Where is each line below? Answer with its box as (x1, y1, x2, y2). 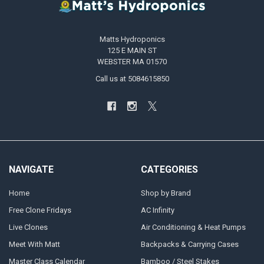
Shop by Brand (140, 188, 191, 197)
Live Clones (8, 222, 48, 232)
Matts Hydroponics (99, 34, 165, 44)
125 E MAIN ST (107, 45, 157, 55)
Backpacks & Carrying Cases (140, 239, 239, 249)
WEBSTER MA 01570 (97, 57, 167, 66)
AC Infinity (140, 205, 174, 214)
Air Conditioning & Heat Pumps (140, 222, 246, 232)
